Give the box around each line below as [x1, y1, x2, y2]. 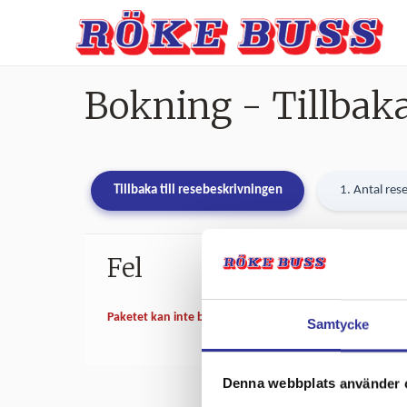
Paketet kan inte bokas [106, 310, 230, 324]
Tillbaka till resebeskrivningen [113, 184, 283, 198]
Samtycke [306, 316, 370, 333]
